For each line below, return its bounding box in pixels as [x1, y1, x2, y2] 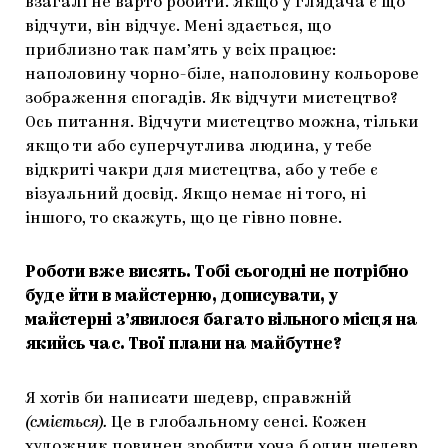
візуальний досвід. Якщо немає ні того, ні [25, 186, 366, 203]
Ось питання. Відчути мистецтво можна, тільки [25, 114, 419, 131]
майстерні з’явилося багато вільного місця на [25, 312, 418, 329]
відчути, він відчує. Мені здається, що [25, 18, 331, 35]
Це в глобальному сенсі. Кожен [107, 414, 367, 431]
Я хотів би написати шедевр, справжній [25, 390, 352, 407]
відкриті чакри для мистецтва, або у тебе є [25, 162, 378, 179]
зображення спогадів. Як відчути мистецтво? [25, 90, 397, 107]
